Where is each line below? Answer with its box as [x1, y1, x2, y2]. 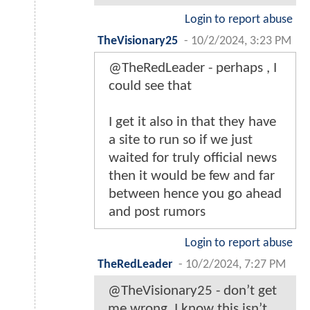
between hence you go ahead [109, 187, 282, 202]
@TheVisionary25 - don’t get [108, 284, 277, 299]
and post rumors [109, 205, 206, 220]
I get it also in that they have [109, 115, 276, 130]
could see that [109, 79, 192, 94]
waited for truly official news [109, 151, 277, 166]
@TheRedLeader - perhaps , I [109, 61, 277, 76]
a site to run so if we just [109, 133, 253, 148]
